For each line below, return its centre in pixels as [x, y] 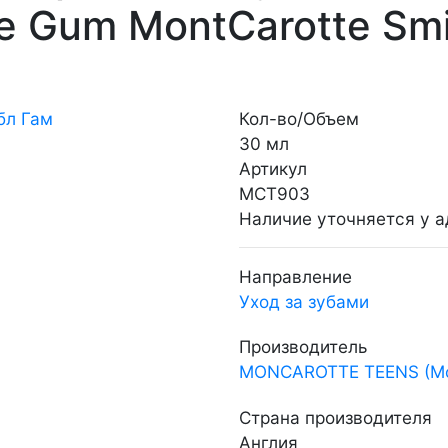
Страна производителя [335, 417]
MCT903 [274, 193]
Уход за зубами [304, 301]
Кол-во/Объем [299, 118]
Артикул [273, 168]
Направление [295, 276]
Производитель [303, 347]
